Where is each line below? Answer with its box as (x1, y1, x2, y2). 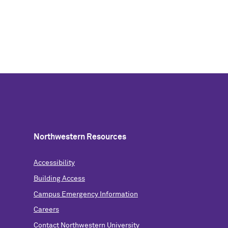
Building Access (33, 175, 85, 182)
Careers (33, 206, 59, 214)
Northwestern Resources (33, 133, 126, 141)
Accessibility (33, 159, 75, 166)
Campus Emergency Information (33, 190, 138, 198)
